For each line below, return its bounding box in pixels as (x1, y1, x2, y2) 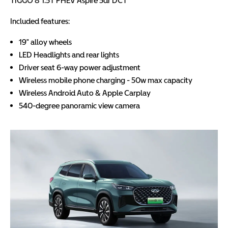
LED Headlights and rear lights (19, 50, 119, 60)
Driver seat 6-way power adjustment (19, 63, 140, 72)
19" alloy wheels (19, 37, 72, 47)
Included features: (10, 16, 70, 26)
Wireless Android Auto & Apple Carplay (19, 88, 151, 98)
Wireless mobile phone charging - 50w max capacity (19, 75, 192, 85)
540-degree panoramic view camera (19, 101, 140, 110)
